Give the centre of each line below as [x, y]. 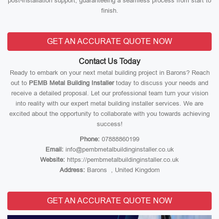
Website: [53, 160]
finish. [109, 11]
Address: [72, 170]
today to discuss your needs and [161, 83]
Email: [54, 149]
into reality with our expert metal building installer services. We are [109, 103]
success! [109, 124]
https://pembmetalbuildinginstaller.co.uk [122, 160]
